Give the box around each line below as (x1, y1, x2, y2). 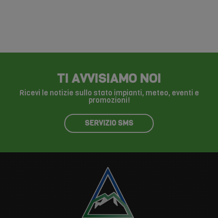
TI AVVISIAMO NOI (57, 70, 161, 88)
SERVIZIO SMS (85, 118, 133, 128)
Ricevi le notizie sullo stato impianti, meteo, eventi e (19, 88, 199, 98)
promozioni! (88, 95, 130, 106)
